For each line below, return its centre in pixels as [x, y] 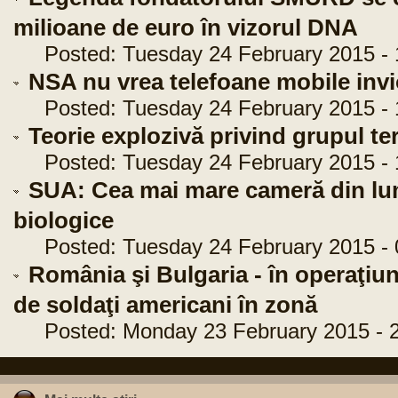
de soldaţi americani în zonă [165, 305]
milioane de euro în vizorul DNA [186, 28]
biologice [64, 220]
